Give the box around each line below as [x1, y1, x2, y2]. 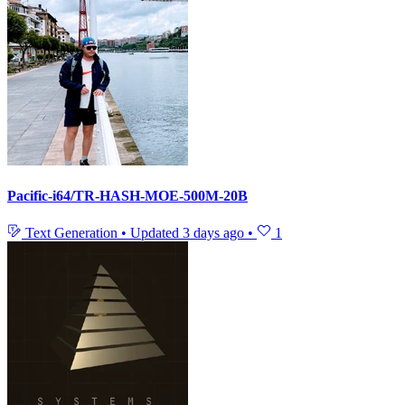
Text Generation [22, 225, 121, 241]
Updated [130, 225, 183, 241]
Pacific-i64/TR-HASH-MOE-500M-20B [7, 188, 248, 204]
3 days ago [183, 225, 244, 241]
